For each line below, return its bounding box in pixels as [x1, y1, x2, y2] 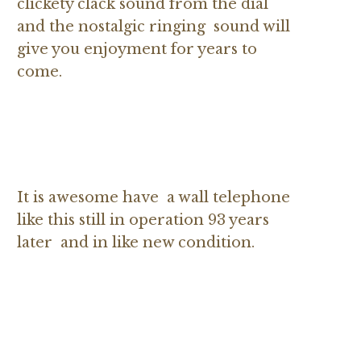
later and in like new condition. [17, 233, 267, 251]
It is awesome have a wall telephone [17, 188, 290, 206]
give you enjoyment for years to [17, 39, 257, 58]
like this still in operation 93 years [17, 210, 269, 229]
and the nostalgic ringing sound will [17, 17, 290, 35]
